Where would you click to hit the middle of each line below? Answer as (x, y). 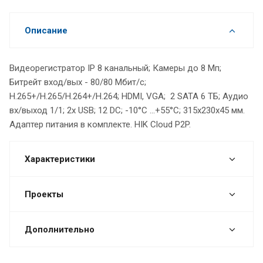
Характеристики (60, 159)
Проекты (44, 194)
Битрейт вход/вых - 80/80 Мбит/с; (78, 82)
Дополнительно (60, 229)
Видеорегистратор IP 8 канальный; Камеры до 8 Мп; (115, 68)
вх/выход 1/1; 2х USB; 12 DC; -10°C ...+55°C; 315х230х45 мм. (127, 110)
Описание (46, 30)
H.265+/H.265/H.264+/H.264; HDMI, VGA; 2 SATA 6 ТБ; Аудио (129, 96)
